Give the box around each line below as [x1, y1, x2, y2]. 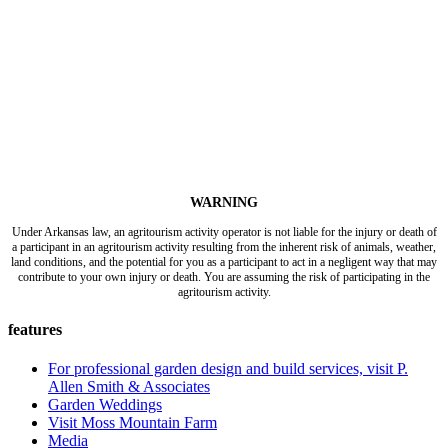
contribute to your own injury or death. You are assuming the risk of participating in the [18, 269, 430, 284]
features [8, 321, 62, 339]
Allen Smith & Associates [48, 378, 210, 396]
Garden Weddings [48, 396, 162, 414]
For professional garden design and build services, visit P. [48, 360, 408, 378]
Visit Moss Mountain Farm [48, 414, 217, 432]
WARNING [190, 193, 258, 210]
